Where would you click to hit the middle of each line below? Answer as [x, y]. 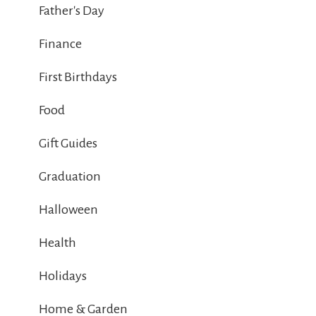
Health [57, 243]
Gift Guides [68, 144]
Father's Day [72, 11]
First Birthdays [78, 77]
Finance [60, 44]
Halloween [68, 210]
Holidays [63, 276]
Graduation [70, 177]
